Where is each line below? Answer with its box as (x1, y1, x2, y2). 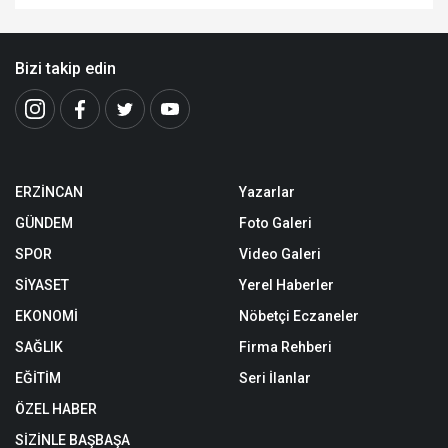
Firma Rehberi (239, 339, 332, 356)
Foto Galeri (239, 215, 312, 232)
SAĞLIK (15, 339, 63, 356)
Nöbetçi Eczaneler (239, 308, 359, 325)
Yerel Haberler (239, 277, 334, 294)
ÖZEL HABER (15, 401, 97, 418)
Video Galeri (239, 246, 321, 263)
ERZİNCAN (15, 184, 83, 201)
